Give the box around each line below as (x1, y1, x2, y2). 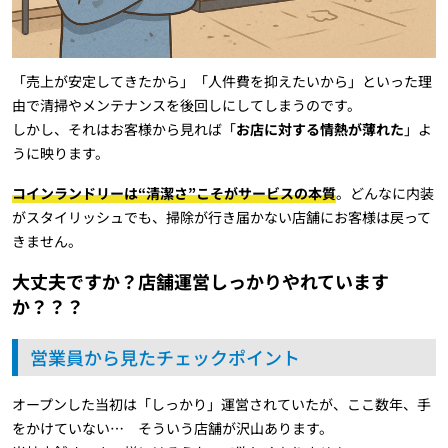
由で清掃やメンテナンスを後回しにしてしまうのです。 (12, 95, 361, 116)
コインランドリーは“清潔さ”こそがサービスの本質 (12, 183, 336, 204)
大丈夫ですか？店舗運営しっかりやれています (12, 268, 389, 295)
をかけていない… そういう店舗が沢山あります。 (12, 418, 333, 439)
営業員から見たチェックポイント (30, 344, 300, 371)
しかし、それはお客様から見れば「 (12, 119, 236, 140)
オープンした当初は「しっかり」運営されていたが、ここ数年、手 (12, 394, 431, 415)
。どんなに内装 (336, 183, 434, 204)
